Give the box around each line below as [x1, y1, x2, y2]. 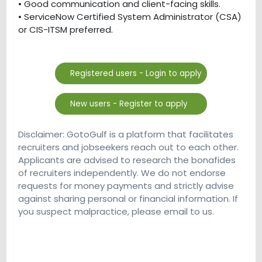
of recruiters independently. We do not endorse [18, 166, 226, 179]
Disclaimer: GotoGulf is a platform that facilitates [18, 127, 233, 140]
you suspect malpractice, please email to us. [18, 205, 214, 218]
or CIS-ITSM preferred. [18, 23, 113, 36]
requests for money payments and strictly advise [18, 179, 234, 192]
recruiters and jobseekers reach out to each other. [18, 140, 239, 153]
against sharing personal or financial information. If [18, 192, 238, 205]
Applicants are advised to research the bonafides [18, 153, 236, 166]
